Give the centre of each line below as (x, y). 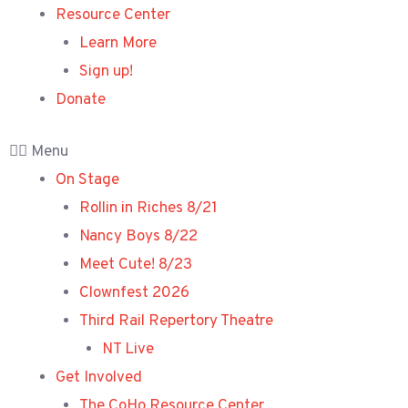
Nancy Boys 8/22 (138, 236)
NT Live (128, 349)
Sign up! (106, 72)
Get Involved (99, 377)
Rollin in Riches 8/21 (148, 208)
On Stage (87, 180)
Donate (81, 100)
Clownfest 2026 (134, 293)
